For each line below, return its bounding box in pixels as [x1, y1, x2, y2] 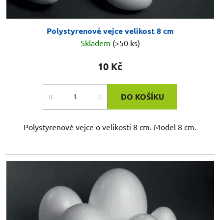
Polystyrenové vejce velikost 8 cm [46, 26, 174, 36]
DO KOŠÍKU [121, 91, 164, 102]
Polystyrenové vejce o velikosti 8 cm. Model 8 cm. [24, 122, 196, 132]
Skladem [80, 38, 112, 48]
